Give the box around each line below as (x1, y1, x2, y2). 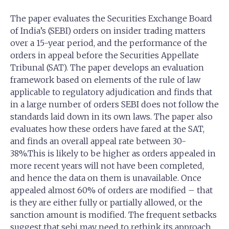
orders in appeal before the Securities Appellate (10, 50, 199, 60)
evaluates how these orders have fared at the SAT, (10, 124, 204, 134)
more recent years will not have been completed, (10, 161, 204, 171)
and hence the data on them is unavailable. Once (10, 173, 201, 183)
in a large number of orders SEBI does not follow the (10, 99, 219, 109)
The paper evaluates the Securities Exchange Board (10, 13, 212, 24)
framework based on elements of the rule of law (10, 75, 200, 85)
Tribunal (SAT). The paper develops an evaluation (10, 62, 204, 73)
